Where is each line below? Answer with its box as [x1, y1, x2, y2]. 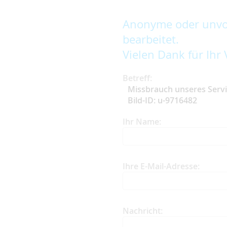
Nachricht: [123, 205, 163, 216]
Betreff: [123, 72, 152, 84]
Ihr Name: [123, 116, 161, 127]
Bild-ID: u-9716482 [128, 94, 197, 106]
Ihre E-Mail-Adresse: [123, 160, 200, 172]
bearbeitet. [123, 31, 179, 47]
